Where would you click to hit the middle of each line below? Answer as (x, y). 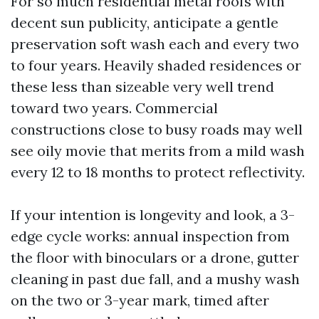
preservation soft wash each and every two (155, 44)
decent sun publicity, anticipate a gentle (145, 22)
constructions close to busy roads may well (157, 129)
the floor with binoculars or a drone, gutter (155, 257)
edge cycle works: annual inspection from (150, 236)
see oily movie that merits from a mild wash (158, 151)
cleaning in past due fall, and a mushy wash (155, 279)
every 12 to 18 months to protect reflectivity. (158, 172)
